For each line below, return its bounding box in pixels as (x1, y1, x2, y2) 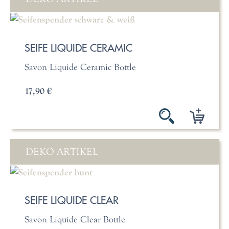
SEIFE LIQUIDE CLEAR (24, 194, 119, 207)
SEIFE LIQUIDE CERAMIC (24, 41, 132, 54)
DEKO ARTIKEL (26, 146, 98, 157)
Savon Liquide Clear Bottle (24, 214, 125, 225)
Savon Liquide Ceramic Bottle (24, 61, 136, 72)
